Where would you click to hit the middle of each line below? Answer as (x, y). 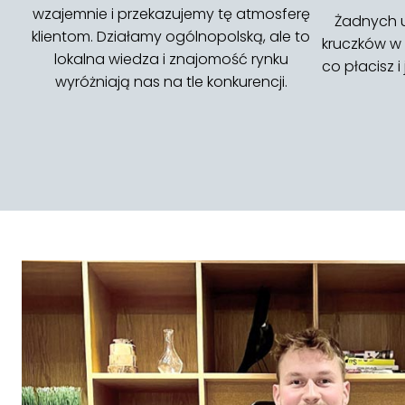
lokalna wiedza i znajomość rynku (171, 59)
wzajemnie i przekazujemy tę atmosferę (171, 14)
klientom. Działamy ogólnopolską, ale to (171, 37)
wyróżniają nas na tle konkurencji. (171, 82)
